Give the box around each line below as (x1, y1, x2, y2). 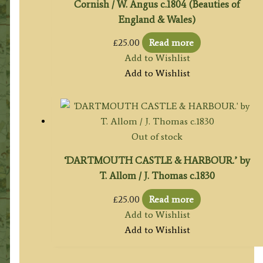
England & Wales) (119, 14, 196, 26)
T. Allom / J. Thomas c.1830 (99, 170, 215, 182)
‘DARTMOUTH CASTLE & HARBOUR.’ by (64, 154, 251, 167)
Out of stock (131, 131, 183, 143)
